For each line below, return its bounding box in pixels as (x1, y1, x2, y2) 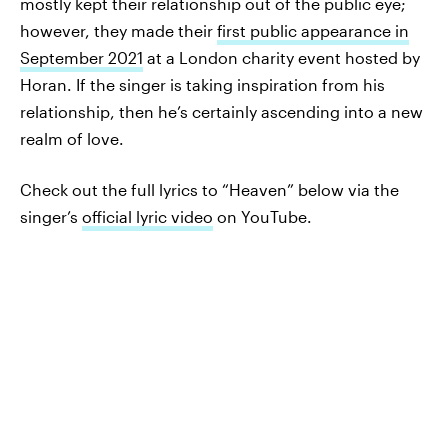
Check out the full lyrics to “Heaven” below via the (20, 180, 399, 199)
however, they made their (20, 21, 217, 40)
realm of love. (20, 129, 124, 148)
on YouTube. (213, 207, 312, 226)
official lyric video (82, 207, 213, 226)
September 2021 (20, 48, 143, 67)
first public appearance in (217, 21, 409, 40)
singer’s (20, 207, 82, 226)
